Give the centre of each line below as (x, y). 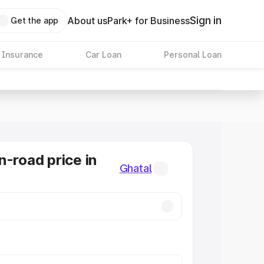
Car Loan (103, 55)
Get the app (34, 20)
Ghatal (136, 168)
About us (88, 21)
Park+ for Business (149, 21)
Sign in (206, 20)
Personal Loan (192, 55)
